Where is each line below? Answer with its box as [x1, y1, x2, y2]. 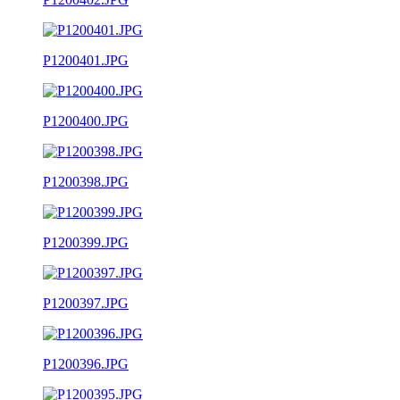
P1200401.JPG [43, 52, 129, 68]
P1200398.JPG [43, 173, 129, 189]
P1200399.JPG [43, 234, 129, 250]
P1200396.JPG [43, 355, 129, 371]
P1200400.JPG [43, 112, 129, 129]
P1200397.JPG [43, 295, 129, 311]
